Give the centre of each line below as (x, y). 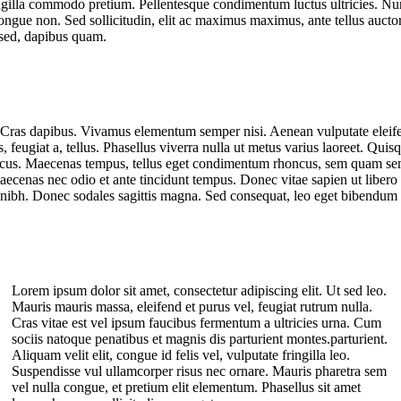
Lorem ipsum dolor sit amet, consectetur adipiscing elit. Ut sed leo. (199, 291)
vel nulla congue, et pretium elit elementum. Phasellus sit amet (186, 388)
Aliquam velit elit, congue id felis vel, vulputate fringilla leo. (180, 355)
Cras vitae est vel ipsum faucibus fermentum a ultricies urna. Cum (196, 323)
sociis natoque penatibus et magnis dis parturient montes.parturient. (199, 339)
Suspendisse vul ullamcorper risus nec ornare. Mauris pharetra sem (199, 371)
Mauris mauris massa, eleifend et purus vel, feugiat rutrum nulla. (192, 307)
